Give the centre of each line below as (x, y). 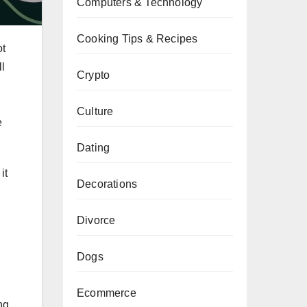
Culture (95, 111)
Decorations (107, 184)
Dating (94, 148)
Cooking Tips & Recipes (137, 39)
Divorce (96, 220)
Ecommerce (107, 293)
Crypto (94, 75)
